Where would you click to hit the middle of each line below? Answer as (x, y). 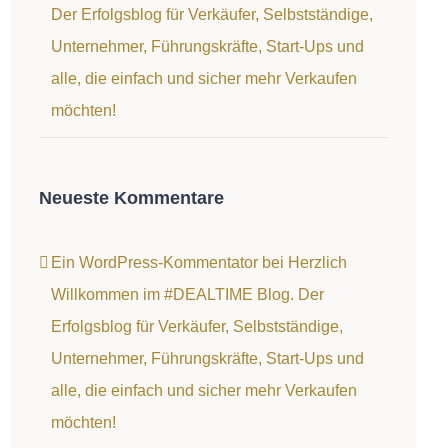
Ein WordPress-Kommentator (154, 263)
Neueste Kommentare (131, 198)
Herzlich (317, 263)
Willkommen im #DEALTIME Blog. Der (187, 295)
